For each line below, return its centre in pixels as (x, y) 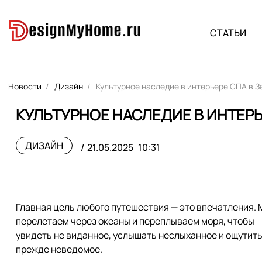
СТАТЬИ (228, 32)
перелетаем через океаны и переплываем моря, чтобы (135, 221)
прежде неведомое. (59, 249)
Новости (25, 86)
